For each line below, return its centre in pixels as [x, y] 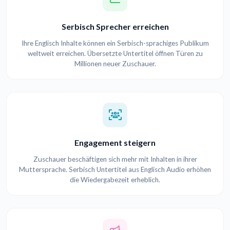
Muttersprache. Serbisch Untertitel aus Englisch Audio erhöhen [115, 170]
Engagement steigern [115, 143]
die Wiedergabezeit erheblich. [115, 180]
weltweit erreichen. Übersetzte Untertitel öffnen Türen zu [115, 54]
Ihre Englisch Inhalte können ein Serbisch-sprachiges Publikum [115, 43]
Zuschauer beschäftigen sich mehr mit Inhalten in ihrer [115, 159]
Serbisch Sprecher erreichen [115, 27]
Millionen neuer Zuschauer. [115, 64]
